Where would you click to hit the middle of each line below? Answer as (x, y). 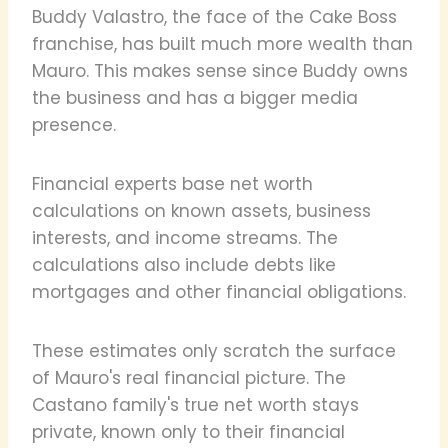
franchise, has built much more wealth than (222, 43)
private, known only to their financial (188, 431)
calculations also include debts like (184, 264)
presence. (74, 124)
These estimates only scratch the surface (214, 350)
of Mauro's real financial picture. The (189, 377)
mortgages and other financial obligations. (219, 291)
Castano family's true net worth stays (195, 404)
